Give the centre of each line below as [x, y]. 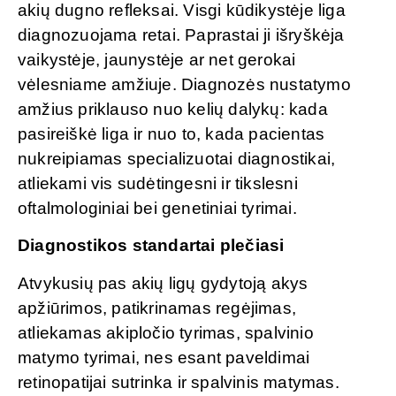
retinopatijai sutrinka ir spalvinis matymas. [179, 382]
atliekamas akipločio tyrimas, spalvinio [166, 332]
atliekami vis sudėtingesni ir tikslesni [158, 183]
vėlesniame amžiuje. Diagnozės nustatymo [184, 84]
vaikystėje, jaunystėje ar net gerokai [157, 59]
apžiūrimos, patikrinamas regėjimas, [157, 308]
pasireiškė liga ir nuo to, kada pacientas [171, 133]
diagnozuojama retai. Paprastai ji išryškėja [181, 34]
